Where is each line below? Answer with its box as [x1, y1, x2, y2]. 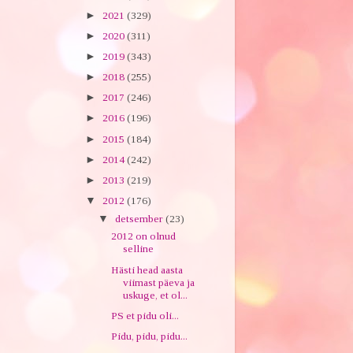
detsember [114, 212, 165, 225]
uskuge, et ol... [123, 288, 188, 301]
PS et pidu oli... [111, 309, 180, 321]
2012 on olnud [111, 230, 176, 243]
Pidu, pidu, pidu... [111, 329, 188, 342]
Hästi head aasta [111, 263, 184, 276]
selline [123, 243, 154, 255]
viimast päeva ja [123, 276, 195, 288]
